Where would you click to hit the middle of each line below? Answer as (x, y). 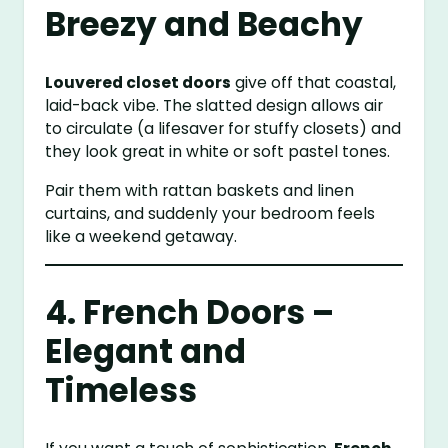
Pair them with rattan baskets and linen (200, 190)
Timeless (121, 390)
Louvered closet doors (138, 83)
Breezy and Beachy (204, 25)
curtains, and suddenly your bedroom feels (210, 213)
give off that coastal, (314, 83)
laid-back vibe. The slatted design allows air (214, 106)
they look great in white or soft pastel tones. (218, 152)
